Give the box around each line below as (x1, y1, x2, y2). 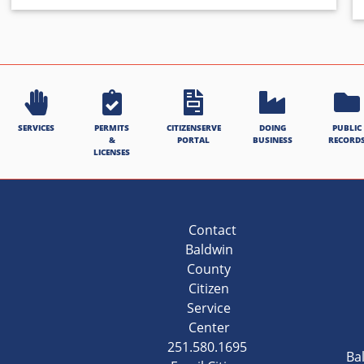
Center (188, 318, 230, 337)
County (187, 260, 232, 279)
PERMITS (94, 122, 130, 134)
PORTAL (177, 134, 210, 146)
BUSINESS (252, 134, 292, 146)
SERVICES (17, 122, 54, 134)
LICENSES (93, 146, 131, 158)
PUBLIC (332, 122, 362, 134)
